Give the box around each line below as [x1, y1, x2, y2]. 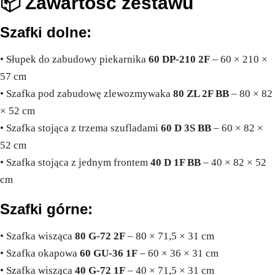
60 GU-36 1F [80, 247, 137, 260]
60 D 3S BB [161, 122, 211, 134]
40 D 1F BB [150, 157, 201, 169]
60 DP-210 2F [149, 53, 210, 66]
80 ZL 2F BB [173, 88, 229, 100]
